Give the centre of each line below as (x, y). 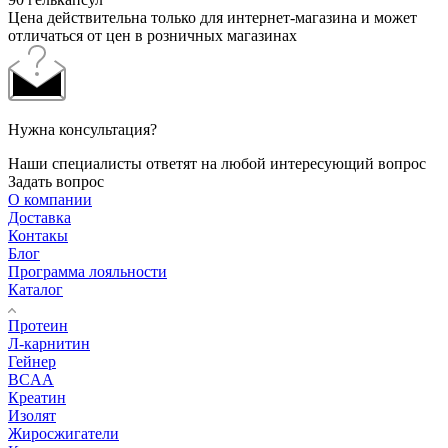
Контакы (38, 235)
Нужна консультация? (82, 129)
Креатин (37, 397)
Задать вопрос (56, 181)
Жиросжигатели (63, 433)
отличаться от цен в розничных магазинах (152, 35)
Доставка (39, 217)
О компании (50, 199)
